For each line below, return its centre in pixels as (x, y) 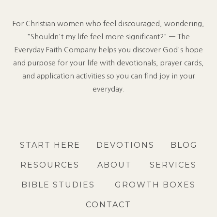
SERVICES (173, 165)
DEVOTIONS (125, 145)
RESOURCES (50, 165)
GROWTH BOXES (155, 185)
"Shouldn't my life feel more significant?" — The (108, 37)
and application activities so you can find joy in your (108, 76)
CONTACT (108, 204)
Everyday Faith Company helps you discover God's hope (108, 50)
